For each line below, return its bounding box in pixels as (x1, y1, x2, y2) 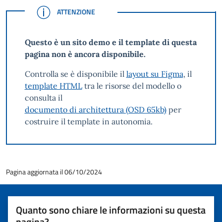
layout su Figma (126, 68, 183, 79)
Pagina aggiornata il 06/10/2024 (6, 166, 102, 177)
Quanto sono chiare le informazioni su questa (16, 202, 206, 218)
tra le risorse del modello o (82, 80, 181, 91)
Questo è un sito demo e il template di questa (24, 37, 197, 47)
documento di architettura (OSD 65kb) (24, 104, 166, 114)
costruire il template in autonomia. (24, 116, 153, 126)
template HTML (24, 80, 82, 91)
